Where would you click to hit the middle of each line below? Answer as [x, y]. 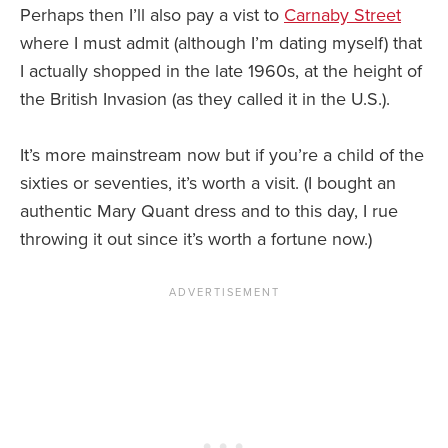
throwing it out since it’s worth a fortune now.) [196, 238]
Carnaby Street [342, 14]
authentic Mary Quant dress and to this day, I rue [209, 210]
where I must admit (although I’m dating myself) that [221, 42]
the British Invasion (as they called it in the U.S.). [205, 98]
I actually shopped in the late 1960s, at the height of [221, 70]
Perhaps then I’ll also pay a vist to [152, 14]
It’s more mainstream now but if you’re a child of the [222, 154]
